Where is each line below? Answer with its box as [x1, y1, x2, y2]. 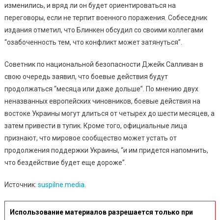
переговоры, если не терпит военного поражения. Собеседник [4, 13, 207, 22]
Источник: [4, 180, 38, 189]
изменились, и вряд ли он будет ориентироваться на [4, 1, 176, 9]
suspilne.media [37, 180, 84, 189]
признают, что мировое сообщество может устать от [4, 134, 177, 142]
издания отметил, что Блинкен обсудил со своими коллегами [4, 26, 203, 34]
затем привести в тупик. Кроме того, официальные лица [4, 121, 187, 130]
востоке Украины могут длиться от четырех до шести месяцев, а [4, 109, 215, 117]
